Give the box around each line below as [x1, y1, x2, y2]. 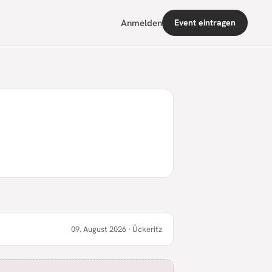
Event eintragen [174, 17, 236, 28]
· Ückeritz [126, 223, 162, 234]
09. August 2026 [71, 223, 126, 234]
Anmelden [120, 16, 162, 29]
